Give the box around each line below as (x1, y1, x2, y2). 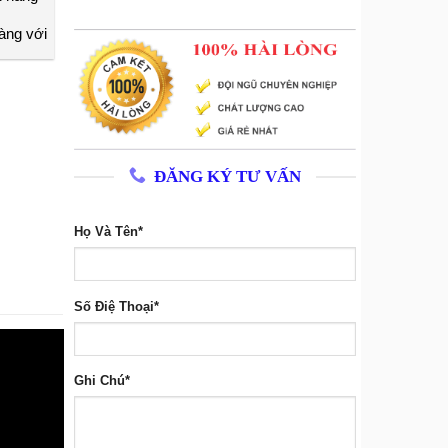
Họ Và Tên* (73, 225, 143, 240)
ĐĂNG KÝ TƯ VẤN (153, 166, 301, 186)
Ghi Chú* (73, 374, 130, 389)
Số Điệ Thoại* (73, 299, 159, 314)
